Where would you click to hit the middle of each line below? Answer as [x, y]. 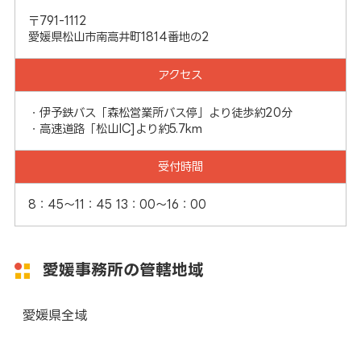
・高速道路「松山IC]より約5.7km [115, 129]
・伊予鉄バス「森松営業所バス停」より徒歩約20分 [160, 112]
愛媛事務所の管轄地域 [123, 269]
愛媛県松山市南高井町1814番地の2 [118, 37]
